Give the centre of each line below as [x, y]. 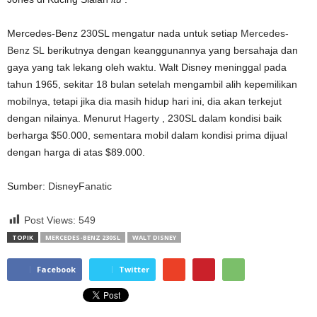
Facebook [56, 269]
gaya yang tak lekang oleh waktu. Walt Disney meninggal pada [147, 67]
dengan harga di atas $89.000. [82, 152]
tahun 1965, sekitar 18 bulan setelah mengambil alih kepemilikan [152, 84]
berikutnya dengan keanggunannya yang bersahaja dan [171, 50]
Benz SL [26, 50]
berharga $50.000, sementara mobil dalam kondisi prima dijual [147, 135]
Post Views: [50, 220]
